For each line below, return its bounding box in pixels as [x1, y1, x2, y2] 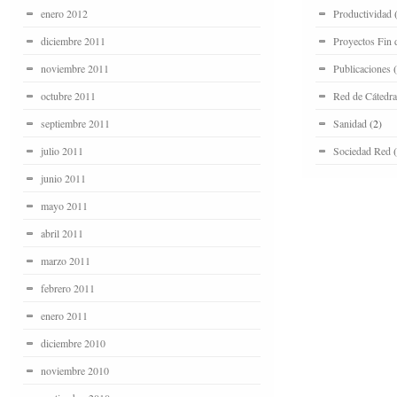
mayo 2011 [41, 198, 88, 213]
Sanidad [333, 115, 367, 130]
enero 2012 [41, 5, 88, 20]
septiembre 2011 [41, 115, 110, 130]
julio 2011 [41, 143, 83, 158]
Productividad [333, 5, 392, 20]
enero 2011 [41, 307, 88, 323]
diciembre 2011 [41, 33, 105, 48]
